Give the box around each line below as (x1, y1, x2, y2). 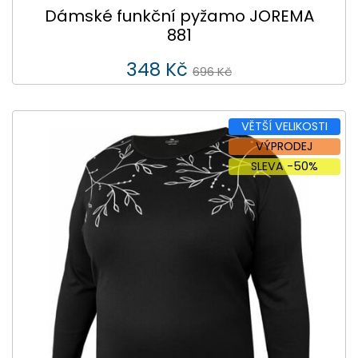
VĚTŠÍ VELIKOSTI (241, 117, 328, 134)
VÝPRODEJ (255, 137, 313, 154)
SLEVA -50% (250, 157, 318, 174)
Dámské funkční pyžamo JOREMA (44, 5, 314, 28)
